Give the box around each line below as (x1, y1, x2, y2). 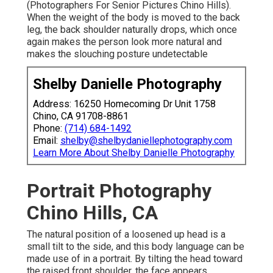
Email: (33, 135, 60, 147)
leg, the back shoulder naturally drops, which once (27, 24, 237, 36)
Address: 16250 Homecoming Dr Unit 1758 (33, 98, 216, 110)
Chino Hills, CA (27, 201, 158, 225)
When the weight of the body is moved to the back (27, 12, 240, 24)
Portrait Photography (27, 179, 211, 203)
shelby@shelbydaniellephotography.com (60, 135, 232, 147)
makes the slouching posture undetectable (27, 48, 208, 60)
